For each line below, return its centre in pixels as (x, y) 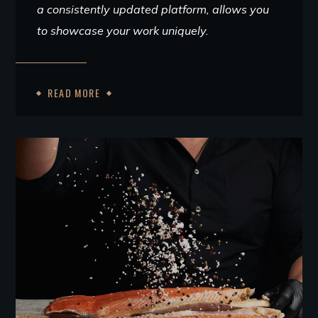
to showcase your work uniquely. (123, 30)
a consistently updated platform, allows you (153, 9)
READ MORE (74, 92)
